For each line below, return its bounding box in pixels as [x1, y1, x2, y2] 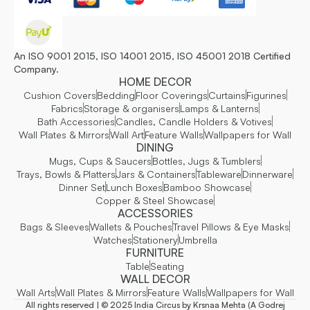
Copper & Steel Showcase [95, 194, 214, 206]
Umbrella [178, 233, 217, 246]
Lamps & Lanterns [179, 102, 259, 114]
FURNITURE [126, 245, 184, 259]
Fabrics [51, 102, 83, 114]
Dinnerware [242, 167, 293, 180]
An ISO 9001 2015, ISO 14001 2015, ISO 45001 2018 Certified [14, 49, 291, 62]
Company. [14, 62, 59, 75]
